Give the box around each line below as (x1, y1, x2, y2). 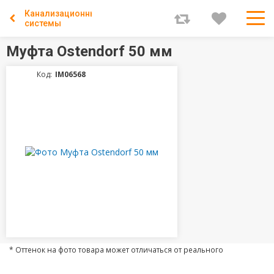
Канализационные (24, 9, 102, 18)
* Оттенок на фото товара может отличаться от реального (9, 245, 223, 254)
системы (24, 18, 61, 28)
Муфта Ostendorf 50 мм (6, 43, 172, 60)
